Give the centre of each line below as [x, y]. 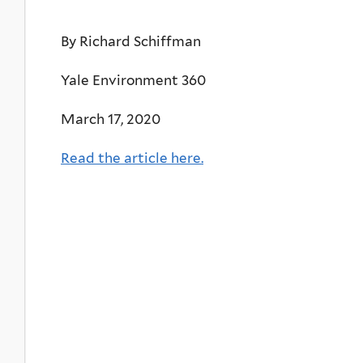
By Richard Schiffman [131, 41]
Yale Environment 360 [133, 80]
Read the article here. [132, 158]
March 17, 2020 [111, 119]
